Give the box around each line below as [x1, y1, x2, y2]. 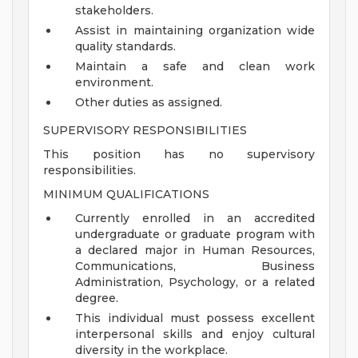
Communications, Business [75, 259, 315, 274]
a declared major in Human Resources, [75, 243, 315, 258]
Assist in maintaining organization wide [75, 23, 315, 38]
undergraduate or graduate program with [75, 227, 315, 242]
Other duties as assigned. [75, 95, 222, 110]
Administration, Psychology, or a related [75, 275, 315, 290]
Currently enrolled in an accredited [75, 211, 315, 226]
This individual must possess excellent [75, 311, 315, 326]
